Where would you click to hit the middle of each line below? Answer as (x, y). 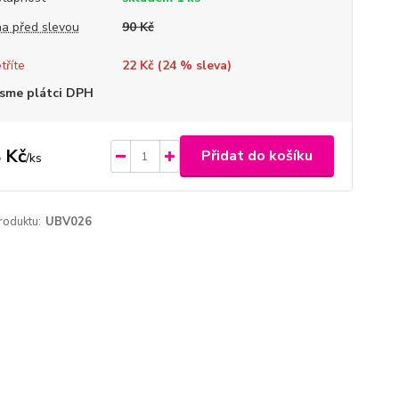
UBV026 (68, 222)
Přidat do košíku (256, 156)
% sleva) (204, 65)
